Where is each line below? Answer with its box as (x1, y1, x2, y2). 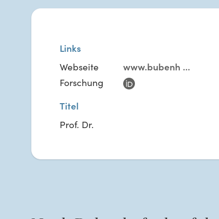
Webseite (60, 60, 99, 73)
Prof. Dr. (60, 117, 94, 131)
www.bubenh (123, 60, 181, 73)
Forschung (60, 76, 104, 89)
